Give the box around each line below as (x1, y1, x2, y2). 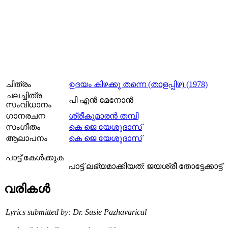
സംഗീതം (6, 122, 40, 131)
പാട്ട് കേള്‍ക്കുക (6, 153, 64, 162)
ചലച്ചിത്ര (6, 91, 42, 100)
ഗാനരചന (6, 111, 45, 120)
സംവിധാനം (6, 100, 51, 109)
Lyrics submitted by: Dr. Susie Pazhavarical (6, 207, 147, 216)
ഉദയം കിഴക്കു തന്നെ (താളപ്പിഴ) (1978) (69, 79, 208, 89)
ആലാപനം (6, 133, 47, 142)
